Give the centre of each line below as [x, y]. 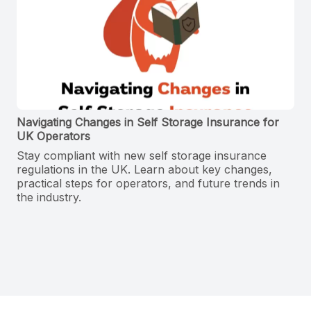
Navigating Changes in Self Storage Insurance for [148, 123]
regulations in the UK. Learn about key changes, [144, 170]
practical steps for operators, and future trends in [148, 184]
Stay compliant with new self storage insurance [142, 156]
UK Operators [53, 136]
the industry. [49, 197]
